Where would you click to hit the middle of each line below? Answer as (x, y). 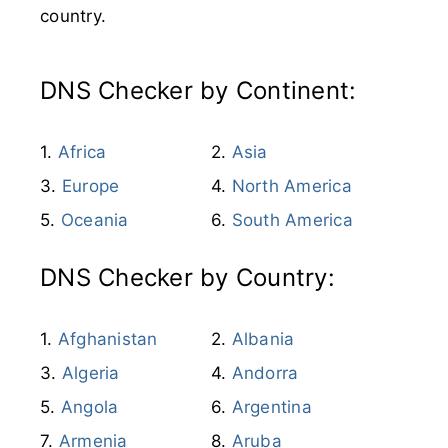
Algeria (90, 372)
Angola (89, 406)
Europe (90, 185)
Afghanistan (107, 338)
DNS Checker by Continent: (198, 90)
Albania (263, 338)
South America (292, 219)
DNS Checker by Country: (187, 277)
